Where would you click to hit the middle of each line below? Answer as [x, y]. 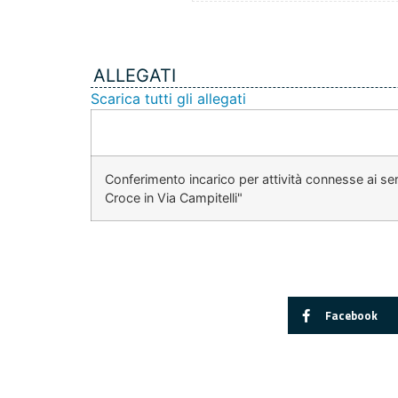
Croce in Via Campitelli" [174, 198]
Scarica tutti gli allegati [168, 99]
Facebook [351, 315]
